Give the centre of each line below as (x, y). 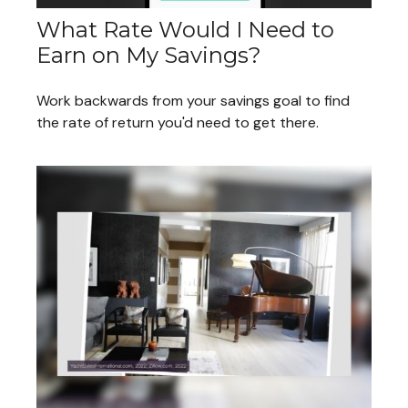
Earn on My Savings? (149, 55)
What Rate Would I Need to (185, 29)
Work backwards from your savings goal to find (193, 100)
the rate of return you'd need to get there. (178, 122)
